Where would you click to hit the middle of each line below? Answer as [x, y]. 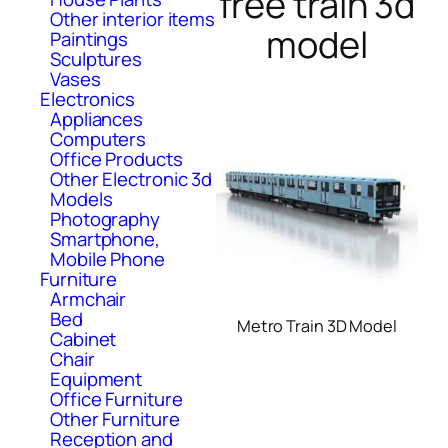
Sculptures [96, 58]
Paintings [89, 38]
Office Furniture [116, 398]
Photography [105, 218]
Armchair [88, 298]
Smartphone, [105, 238]
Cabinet [83, 338]
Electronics [87, 98]
